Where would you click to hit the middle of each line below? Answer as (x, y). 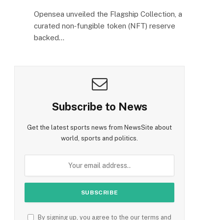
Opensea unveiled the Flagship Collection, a (108, 14)
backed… (49, 37)
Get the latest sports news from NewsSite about (99, 127)
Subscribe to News (99, 106)
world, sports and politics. (99, 138)
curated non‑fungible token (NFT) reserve (105, 26)
